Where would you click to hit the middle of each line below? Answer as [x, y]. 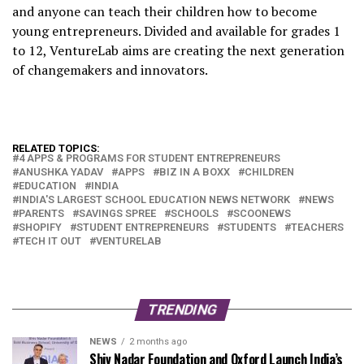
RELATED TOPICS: [56, 148]
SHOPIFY [40, 227]
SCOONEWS [262, 213]
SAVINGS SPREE [117, 213]
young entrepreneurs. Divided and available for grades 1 [176, 30]
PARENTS [41, 213]
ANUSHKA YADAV [61, 171]
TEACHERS [317, 227]
